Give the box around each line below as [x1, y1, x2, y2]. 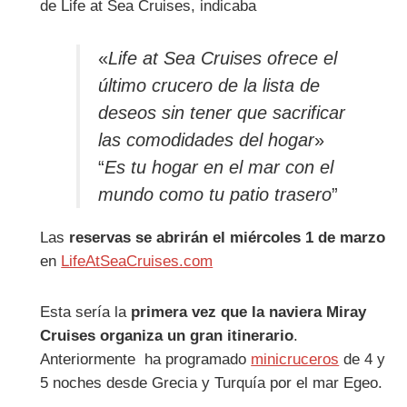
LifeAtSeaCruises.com [61, 253, 213, 271]
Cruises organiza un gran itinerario [40, 326, 294, 344]
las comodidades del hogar [98, 130, 315, 151]
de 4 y [339, 350, 386, 368]
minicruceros [251, 350, 340, 368]
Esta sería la [40, 303, 132, 321]
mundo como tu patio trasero [98, 184, 333, 205]
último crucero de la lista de [98, 75, 321, 96]
